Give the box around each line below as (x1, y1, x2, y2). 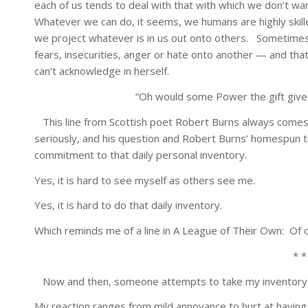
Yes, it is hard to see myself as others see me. (34, 173, 255, 187)
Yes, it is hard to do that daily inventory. (34, 198, 222, 212)
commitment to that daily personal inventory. (34, 147, 247, 162)
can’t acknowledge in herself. (34, 64, 169, 78)
